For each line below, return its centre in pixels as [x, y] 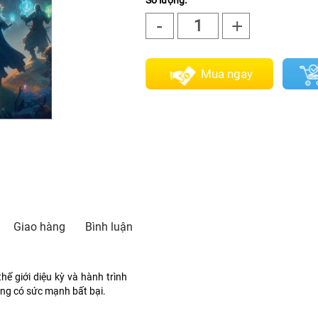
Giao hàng [40, 227]
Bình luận [109, 227]
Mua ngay [226, 75]
